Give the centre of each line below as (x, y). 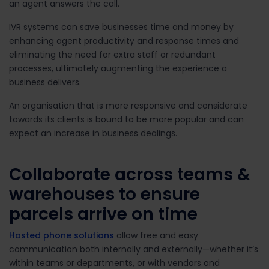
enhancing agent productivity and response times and (124, 41)
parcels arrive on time (103, 214)
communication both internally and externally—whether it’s (134, 249)
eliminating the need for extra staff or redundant (112, 54)
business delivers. (46, 82)
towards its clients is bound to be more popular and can (126, 119)
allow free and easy (156, 235)
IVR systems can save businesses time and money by (121, 27)
